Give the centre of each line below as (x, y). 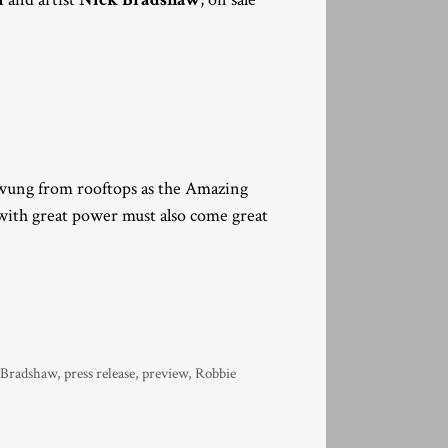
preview (165, 373)
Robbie (216, 373)
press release (100, 373)
